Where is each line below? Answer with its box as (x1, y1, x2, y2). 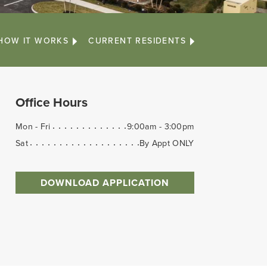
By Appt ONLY (139, 138, 194, 148)
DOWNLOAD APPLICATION (41, 176, 169, 189)
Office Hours (15, 95, 88, 111)
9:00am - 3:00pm (127, 121, 194, 132)
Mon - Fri (15, 121, 51, 132)
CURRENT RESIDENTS (88, 36, 186, 46)
